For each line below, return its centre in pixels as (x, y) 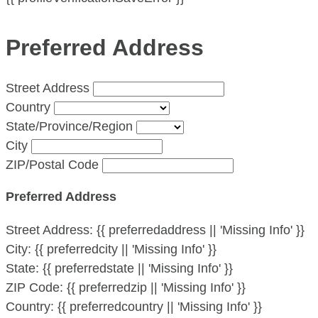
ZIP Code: (36, 287)
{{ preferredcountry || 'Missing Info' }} (160, 306)
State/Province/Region (69, 126)
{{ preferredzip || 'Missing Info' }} (156, 287)
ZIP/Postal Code (52, 164)
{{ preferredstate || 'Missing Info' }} (138, 268)
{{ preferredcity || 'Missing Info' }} (126, 249)
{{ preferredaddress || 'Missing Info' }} (201, 230)
